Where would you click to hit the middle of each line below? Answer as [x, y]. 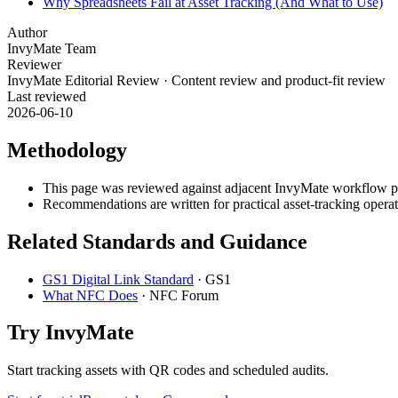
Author [27, 32]
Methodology [67, 150]
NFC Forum [184, 295]
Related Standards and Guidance [157, 241]
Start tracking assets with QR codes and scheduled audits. [168, 370]
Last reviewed [47, 96]
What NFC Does [90, 295]
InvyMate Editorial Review [84, 80]
